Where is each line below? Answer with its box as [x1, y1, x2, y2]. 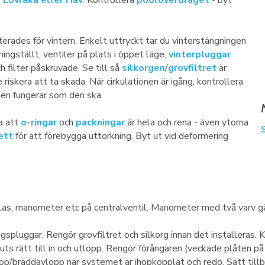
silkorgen [122, 62, 165, 75]
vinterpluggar [169, 48, 231, 61]
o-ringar [21, 116, 57, 129]
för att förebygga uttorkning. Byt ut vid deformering [13, 130, 228, 143]
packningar [76, 116, 125, 129]
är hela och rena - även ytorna [125, 116, 248, 129]
